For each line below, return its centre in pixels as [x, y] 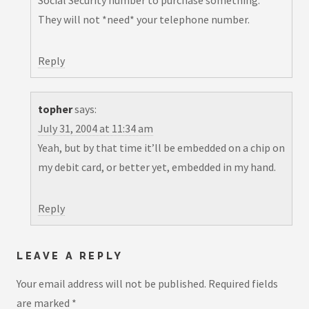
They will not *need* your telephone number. [144, 20]
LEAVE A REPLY [70, 256]
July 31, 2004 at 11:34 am [96, 129]
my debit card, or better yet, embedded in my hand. [157, 167]
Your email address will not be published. [111, 283]
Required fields [243, 283]
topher [55, 109]
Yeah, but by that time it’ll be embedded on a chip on [161, 148]
